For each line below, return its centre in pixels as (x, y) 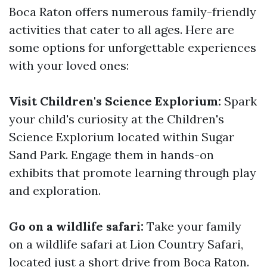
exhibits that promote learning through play (133, 173)
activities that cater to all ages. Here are (122, 30)
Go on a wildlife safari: (76, 226)
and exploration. (55, 190)
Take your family (193, 226)
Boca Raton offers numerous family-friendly (133, 12)
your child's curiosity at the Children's (117, 119)
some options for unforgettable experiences (133, 47)
